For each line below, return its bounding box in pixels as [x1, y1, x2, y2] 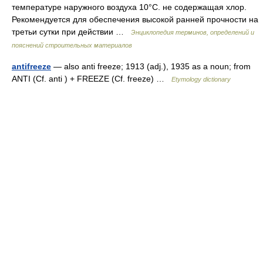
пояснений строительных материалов [12, 42, 132, 49]
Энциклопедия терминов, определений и [131, 29, 254, 36]
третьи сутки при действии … [12, 27, 131, 36]
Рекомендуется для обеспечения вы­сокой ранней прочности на [12, 15, 258, 24]
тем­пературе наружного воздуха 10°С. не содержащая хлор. [12, 2, 247, 12]
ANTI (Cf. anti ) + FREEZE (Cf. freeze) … [12, 74, 171, 83]
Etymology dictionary [171, 76, 231, 83]
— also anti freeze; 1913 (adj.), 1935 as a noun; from [51, 62, 251, 71]
